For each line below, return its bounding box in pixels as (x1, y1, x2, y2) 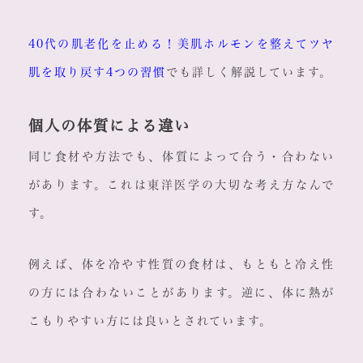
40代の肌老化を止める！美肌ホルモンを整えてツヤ (28, 38, 335, 50)
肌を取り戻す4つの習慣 (28, 66, 166, 79)
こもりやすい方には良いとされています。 (28, 315, 272, 327)
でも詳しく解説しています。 (165, 66, 332, 79)
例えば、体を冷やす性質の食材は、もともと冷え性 (28, 258, 335, 271)
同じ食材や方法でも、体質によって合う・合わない (28, 151, 335, 163)
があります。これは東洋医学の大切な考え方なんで (28, 179, 335, 191)
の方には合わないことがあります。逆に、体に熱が (28, 287, 335, 299)
